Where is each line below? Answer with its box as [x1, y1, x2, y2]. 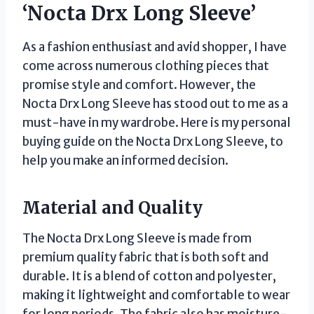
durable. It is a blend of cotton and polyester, [22, 268, 276, 284]
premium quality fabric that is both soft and [22, 249, 268, 265]
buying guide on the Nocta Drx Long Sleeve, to [22, 133, 283, 149]
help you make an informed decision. [22, 152, 228, 168]
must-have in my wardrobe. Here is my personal [22, 114, 291, 130]
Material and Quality [22, 196, 203, 219]
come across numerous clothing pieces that [22, 57, 269, 74]
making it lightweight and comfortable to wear [22, 287, 290, 303]
